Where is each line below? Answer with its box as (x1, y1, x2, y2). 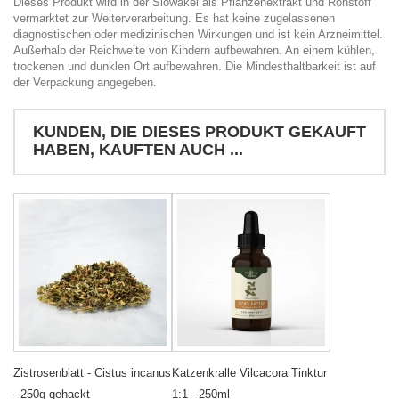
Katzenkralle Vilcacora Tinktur (172, 365, 327, 379)
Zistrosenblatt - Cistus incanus (13, 365, 171, 379)
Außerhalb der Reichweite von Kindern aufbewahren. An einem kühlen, (13, 43, 375, 57)
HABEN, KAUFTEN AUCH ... (33, 140, 243, 159)
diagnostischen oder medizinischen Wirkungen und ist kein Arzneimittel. (13, 27, 383, 41)
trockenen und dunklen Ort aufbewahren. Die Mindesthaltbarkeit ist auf (13, 59, 376, 73)
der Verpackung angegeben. (13, 75, 157, 89)
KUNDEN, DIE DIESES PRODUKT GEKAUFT (33, 122, 366, 141)
